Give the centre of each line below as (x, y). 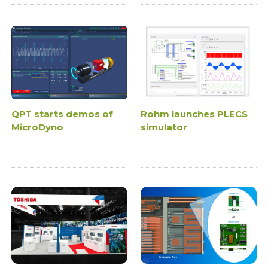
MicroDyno (38, 127)
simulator (164, 127)
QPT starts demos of (63, 114)
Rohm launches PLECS (194, 114)
